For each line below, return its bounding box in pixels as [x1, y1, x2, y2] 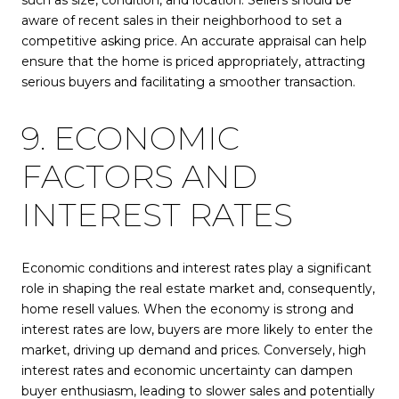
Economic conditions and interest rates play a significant [21, 259, 371, 276]
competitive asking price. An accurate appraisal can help [21, 33, 367, 50]
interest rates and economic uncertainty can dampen [21, 362, 353, 379]
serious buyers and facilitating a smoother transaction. [21, 74, 355, 91]
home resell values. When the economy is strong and [21, 300, 354, 317]
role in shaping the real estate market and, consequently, [21, 280, 375, 297]
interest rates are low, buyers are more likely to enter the [21, 321, 373, 338]
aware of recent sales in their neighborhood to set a [21, 12, 342, 29]
